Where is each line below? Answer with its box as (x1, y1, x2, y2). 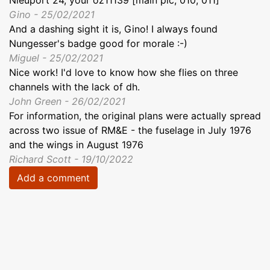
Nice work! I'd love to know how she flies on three (9, 66, 238, 79)
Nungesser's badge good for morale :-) (9, 37, 187, 50)
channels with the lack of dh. (9, 81, 140, 93)
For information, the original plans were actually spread (9, 110, 261, 122)
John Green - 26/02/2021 (9, 95, 125, 108)
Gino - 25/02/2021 (9, 8, 95, 21)
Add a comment (17, 172, 90, 184)
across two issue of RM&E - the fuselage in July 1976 (9, 124, 251, 137)
